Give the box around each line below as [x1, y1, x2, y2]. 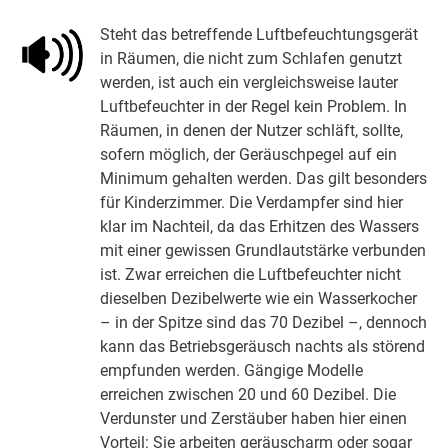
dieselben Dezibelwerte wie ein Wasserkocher [100, 288, 418, 308]
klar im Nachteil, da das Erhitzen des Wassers [100, 216, 420, 236]
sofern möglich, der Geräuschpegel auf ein [100, 144, 398, 164]
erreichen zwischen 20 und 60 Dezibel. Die [100, 384, 397, 404]
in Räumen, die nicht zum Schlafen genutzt [100, 48, 403, 68]
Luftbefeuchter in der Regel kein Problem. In [100, 96, 408, 116]
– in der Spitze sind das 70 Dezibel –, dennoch [100, 312, 428, 332]
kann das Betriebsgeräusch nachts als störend [100, 336, 426, 356]
